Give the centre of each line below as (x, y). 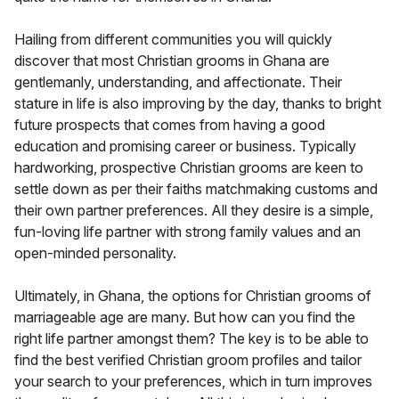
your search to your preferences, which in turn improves (193, 381)
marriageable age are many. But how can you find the (185, 317)
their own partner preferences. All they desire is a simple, (194, 210)
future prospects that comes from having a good (170, 124)
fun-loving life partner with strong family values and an (187, 231)
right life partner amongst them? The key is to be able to (191, 338)
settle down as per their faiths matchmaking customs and (196, 188)
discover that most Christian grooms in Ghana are (172, 60)
